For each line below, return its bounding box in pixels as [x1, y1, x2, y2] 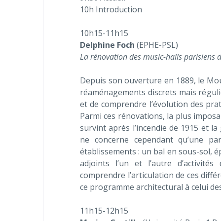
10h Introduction [80, 4, 142, 15]
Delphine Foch [80, 39, 135, 50]
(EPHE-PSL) [135, 39, 178, 50]
